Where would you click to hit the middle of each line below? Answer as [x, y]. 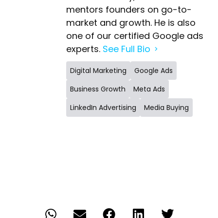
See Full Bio [127, 49]
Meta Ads [149, 89]
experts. [84, 49]
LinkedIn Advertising [103, 108]
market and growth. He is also [131, 23]
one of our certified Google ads [135, 36]
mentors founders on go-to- [129, 10]
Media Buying [166, 108]
